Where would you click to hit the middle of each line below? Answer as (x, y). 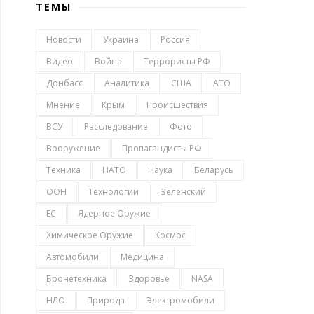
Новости (64, 39)
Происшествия (177, 104)
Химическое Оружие (90, 235)
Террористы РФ (177, 61)
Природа (106, 300)
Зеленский (183, 191)
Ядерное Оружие (114, 213)
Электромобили (180, 300)
